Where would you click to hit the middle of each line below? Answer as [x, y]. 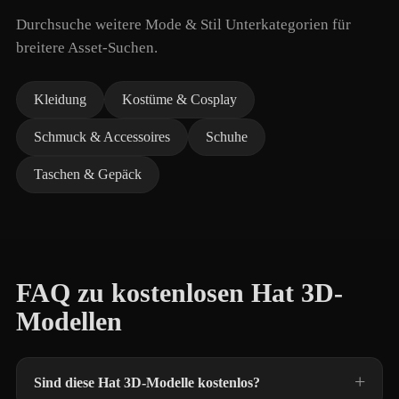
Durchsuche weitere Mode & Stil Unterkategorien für [183, 24]
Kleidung [60, 99]
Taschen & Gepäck [88, 174]
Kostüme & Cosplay [179, 99]
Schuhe [227, 137]
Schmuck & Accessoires [102, 137]
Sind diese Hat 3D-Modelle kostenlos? [147, 383]
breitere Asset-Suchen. [87, 48]
